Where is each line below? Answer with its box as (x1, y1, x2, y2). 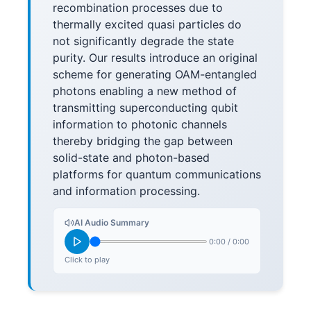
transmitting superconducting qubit (53, 101, 238, 115)
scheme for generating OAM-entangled (53, 67, 257, 81)
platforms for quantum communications (53, 167, 261, 181)
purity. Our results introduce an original (53, 51, 258, 65)
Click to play (65, 255, 110, 264)
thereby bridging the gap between (53, 134, 233, 148)
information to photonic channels (53, 117, 227, 131)
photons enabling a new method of (53, 84, 237, 98)
